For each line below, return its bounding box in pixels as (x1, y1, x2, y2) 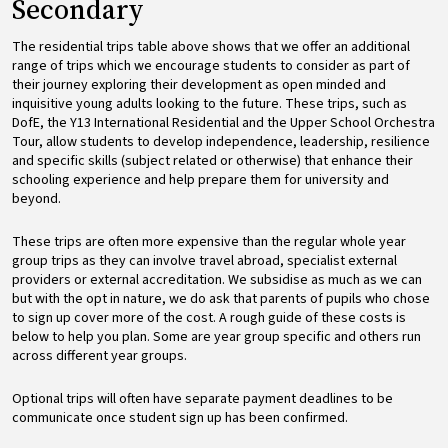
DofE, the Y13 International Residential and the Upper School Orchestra (12, 112, 435, 133)
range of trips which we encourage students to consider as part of (12, 55, 410, 76)
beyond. (12, 188, 61, 209)
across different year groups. (12, 345, 187, 366)
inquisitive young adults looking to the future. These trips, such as (12, 93, 407, 114)
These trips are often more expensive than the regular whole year (12, 231, 406, 252)
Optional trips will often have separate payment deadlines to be (12, 388, 393, 409)
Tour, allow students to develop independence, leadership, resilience (12, 131, 430, 152)
